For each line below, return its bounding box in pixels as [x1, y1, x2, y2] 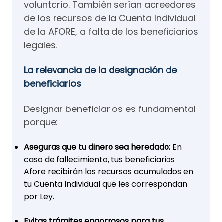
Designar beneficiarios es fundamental [24, 103, 196, 115]
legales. [24, 39, 57, 51]
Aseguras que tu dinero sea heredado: [24, 141, 170, 153]
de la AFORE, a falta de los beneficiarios [24, 25, 198, 38]
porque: [24, 116, 58, 128]
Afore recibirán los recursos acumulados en [24, 166, 193, 177]
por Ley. [24, 191, 54, 202]
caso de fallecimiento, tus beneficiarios [24, 154, 175, 165]
